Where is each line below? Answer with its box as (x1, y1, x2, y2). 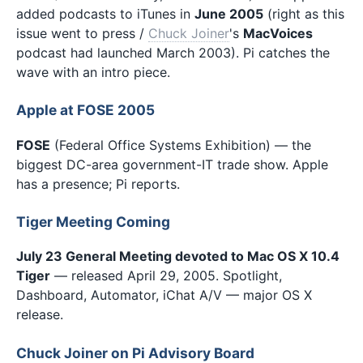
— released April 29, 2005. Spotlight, (50, 267, 282, 284)
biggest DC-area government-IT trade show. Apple (16, 156, 328, 173)
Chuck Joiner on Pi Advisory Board (16, 344, 254, 361)
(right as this (263, 5, 344, 22)
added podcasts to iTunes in (16, 5, 194, 22)
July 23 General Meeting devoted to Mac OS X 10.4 (16, 248, 340, 265)
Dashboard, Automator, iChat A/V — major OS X (16, 287, 312, 304)
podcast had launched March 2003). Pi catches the (16, 44, 330, 61)
